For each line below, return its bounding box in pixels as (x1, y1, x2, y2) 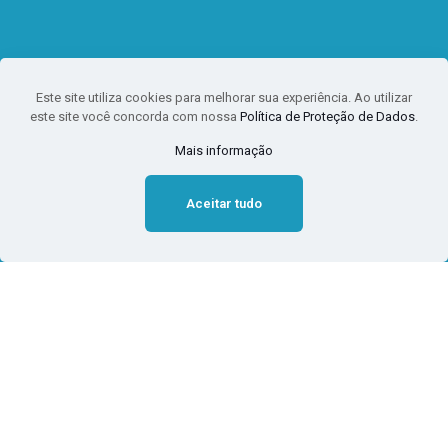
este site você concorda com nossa (30, 109, 240, 124)
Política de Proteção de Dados (240, 109, 415, 124)
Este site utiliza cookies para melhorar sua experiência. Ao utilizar (36, 90, 412, 105)
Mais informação (175, 143, 273, 158)
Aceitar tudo (186, 196, 262, 211)
